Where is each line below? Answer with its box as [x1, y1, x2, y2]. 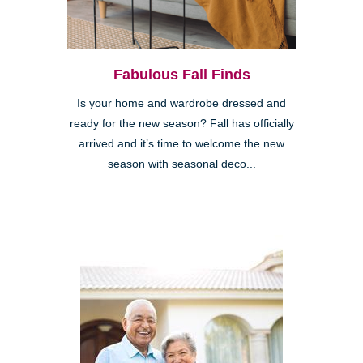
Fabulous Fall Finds [113, 66, 250, 83]
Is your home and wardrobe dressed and [77, 97, 286, 110]
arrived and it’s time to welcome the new [79, 138, 284, 151]
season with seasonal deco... [107, 158, 256, 171]
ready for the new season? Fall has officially [69, 117, 294, 130]
